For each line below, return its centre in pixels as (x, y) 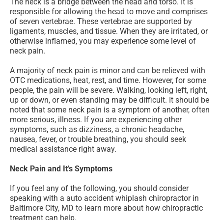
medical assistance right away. (63, 149)
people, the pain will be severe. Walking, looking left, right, (109, 90)
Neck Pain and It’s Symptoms (61, 169)
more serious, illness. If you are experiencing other (96, 120)
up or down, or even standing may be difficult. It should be (110, 100)
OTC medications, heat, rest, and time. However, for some (108, 81)
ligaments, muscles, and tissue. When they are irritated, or (109, 31)
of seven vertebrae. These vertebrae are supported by (101, 22)
